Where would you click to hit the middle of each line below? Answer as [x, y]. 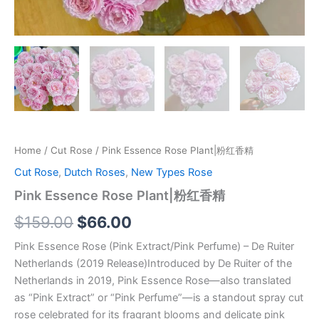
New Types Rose [172, 172]
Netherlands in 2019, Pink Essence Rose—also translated [153, 281]
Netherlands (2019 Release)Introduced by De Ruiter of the [153, 264]
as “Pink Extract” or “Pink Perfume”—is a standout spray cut [159, 298]
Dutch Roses [95, 172]
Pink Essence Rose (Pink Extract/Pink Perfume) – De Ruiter [154, 247]
